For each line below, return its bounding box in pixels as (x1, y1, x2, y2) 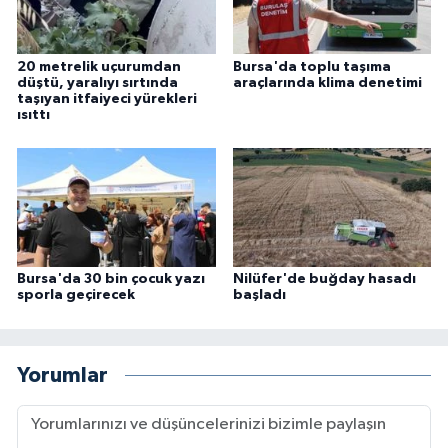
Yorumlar (17, 364, 108, 386)
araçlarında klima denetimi (232, 75, 422, 90)
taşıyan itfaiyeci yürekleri (17, 91, 197, 106)
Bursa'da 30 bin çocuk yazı (17, 272, 205, 287)
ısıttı (17, 107, 50, 122)
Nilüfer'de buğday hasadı (232, 272, 416, 287)
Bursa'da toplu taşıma (232, 59, 391, 74)
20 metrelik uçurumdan (17, 59, 181, 74)
